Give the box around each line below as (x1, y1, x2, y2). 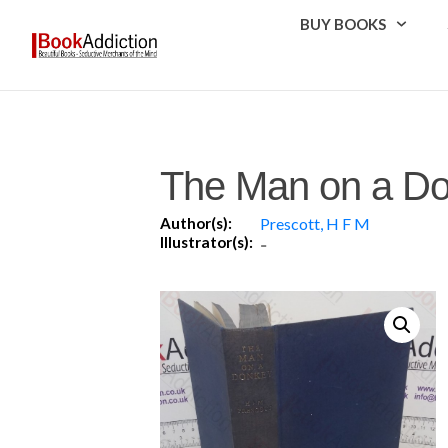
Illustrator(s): (160, 232, 253, 251)
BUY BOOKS (300, 15, 387, 33)
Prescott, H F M (260, 213, 370, 233)
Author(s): (160, 213, 232, 232)
